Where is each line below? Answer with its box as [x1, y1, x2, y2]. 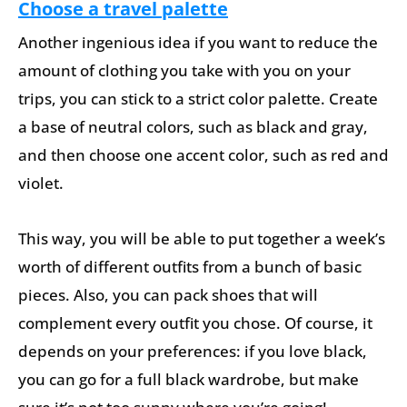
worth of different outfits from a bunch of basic [18, 255, 362, 277]
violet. [18, 172, 64, 194]
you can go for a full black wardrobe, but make [18, 368, 359, 390]
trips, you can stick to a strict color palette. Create [18, 87, 378, 109]
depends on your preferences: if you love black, [18, 340, 367, 362]
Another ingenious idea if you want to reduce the [18, 31, 378, 53]
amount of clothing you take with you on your [18, 59, 351, 81]
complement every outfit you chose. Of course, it [18, 312, 372, 333]
